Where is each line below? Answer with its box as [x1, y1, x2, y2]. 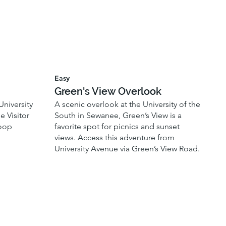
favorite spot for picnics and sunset [54, 122, 180, 132]
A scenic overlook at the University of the [54, 99, 201, 109]
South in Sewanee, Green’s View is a [54, 110, 182, 121]
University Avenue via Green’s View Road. [54, 144, 200, 154]
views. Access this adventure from [54, 133, 175, 143]
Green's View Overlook [54, 85, 162, 97]
